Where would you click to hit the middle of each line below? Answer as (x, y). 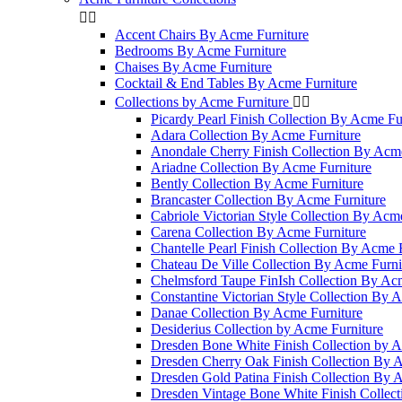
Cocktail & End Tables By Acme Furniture (236, 83)
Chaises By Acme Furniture (193, 67)
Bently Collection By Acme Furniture (257, 184)
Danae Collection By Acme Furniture (257, 313)
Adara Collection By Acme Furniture (256, 135)
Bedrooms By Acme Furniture (201, 51)
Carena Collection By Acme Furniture (258, 232)
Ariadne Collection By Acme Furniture (261, 167)
